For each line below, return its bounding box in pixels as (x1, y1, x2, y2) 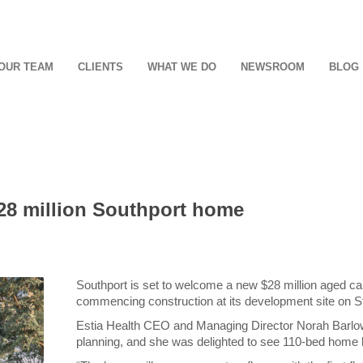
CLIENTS (78, 61, 123, 73)
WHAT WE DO (147, 61, 216, 73)
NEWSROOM (241, 61, 305, 73)
